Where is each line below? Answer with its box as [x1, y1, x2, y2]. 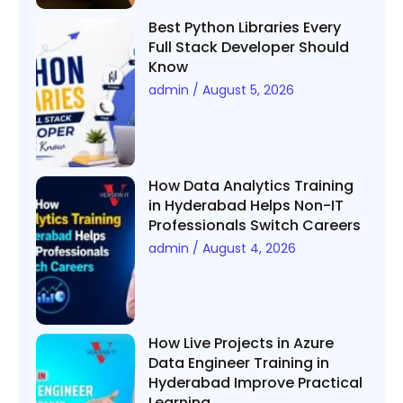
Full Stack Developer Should [148, 37, 350, 58]
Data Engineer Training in [148, 353, 330, 374]
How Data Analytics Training [148, 175, 354, 196]
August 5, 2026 [199, 81, 295, 100]
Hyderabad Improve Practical [148, 372, 363, 394]
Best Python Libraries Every [148, 17, 342, 39]
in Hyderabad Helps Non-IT [148, 194, 345, 216]
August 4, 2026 [199, 238, 297, 257]
